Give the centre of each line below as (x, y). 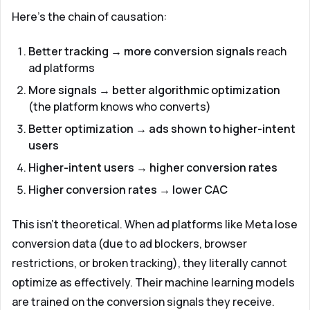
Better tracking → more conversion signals (142, 51)
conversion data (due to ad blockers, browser (129, 244)
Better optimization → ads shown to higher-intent (162, 129)
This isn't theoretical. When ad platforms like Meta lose (155, 224)
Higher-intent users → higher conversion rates (153, 167)
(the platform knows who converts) (120, 107)
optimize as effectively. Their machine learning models (153, 282)
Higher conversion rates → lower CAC (128, 190)
